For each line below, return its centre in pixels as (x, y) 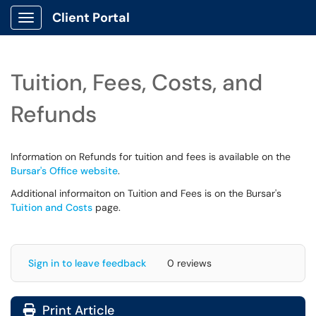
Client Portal (91, 18)
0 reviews (189, 263)
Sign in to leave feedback (87, 263)
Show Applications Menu (81, 29)
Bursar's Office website (64, 171)
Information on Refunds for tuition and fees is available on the (151, 157)
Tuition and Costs (51, 207)
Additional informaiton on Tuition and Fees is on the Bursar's (146, 193)
